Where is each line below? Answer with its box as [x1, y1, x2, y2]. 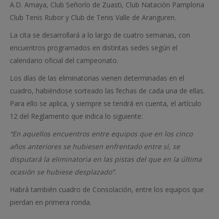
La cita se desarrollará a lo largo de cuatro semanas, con [10, 30, 190, 40]
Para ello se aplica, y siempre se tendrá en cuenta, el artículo [10, 99, 201, 108]
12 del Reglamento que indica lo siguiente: [10, 111, 143, 121]
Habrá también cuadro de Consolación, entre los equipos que [10, 185, 204, 194]
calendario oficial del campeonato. [10, 56, 118, 65]
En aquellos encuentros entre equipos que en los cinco [12, 129, 193, 138]
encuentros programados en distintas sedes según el [10, 43, 177, 52]
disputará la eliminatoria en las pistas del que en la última [10, 154, 202, 164]
